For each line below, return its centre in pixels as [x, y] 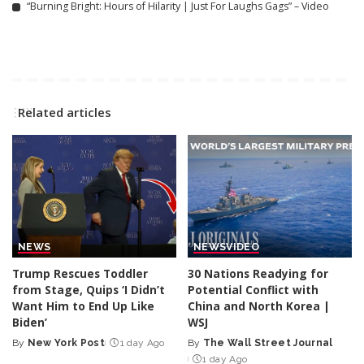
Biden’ [30, 323]
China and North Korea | [259, 306]
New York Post [66, 343]
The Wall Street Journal [268, 343]
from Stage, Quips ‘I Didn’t [89, 290]
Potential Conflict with [253, 290]
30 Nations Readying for [258, 274]
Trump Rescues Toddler [80, 274]
